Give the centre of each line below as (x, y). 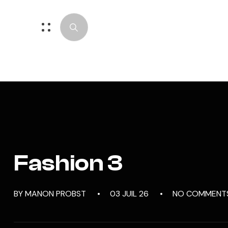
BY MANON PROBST (50, 194)
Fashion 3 (68, 163)
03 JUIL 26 (129, 194)
